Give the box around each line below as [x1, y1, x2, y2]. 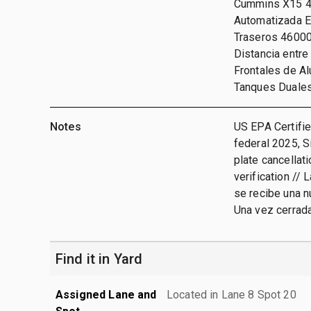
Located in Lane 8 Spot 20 [167, 287, 296, 301]
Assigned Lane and [56, 287, 157, 301]
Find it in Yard [56, 250, 143, 267]
